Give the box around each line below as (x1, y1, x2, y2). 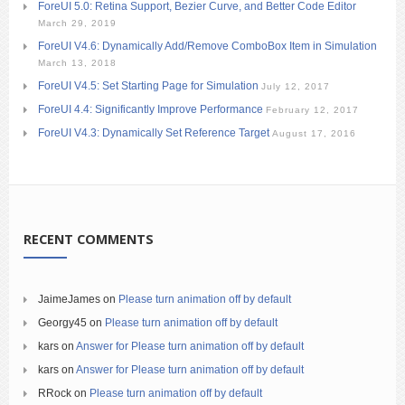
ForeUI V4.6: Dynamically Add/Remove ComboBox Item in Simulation (38, 40, 377, 53)
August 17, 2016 (272, 128, 356, 139)
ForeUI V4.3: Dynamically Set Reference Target (38, 127, 269, 140)
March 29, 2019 (38, 18, 117, 29)
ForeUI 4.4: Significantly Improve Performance (38, 103, 263, 117)
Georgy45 (38, 316, 87, 330)
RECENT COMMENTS (24, 231, 154, 249)
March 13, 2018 (38, 58, 117, 69)
